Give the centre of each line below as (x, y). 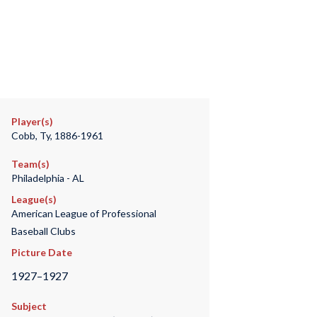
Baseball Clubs (43, 231)
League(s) (34, 199)
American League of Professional (83, 213)
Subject (29, 306)
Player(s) (32, 121)
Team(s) (30, 164)
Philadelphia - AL (47, 178)
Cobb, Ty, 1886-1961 (57, 136)
